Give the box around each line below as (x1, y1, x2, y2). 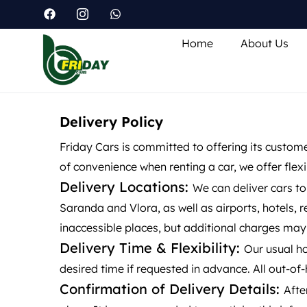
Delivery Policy (60, 112, 163, 130)
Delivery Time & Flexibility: (60, 238, 244, 256)
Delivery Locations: (60, 177, 193, 195)
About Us (240, 36, 288, 51)
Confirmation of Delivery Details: (60, 280, 284, 297)
